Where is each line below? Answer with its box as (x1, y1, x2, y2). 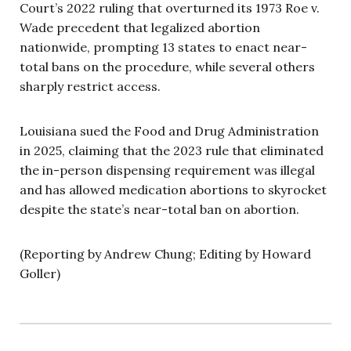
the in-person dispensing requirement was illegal (20, 162, 315, 179)
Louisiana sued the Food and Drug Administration (20, 123, 319, 139)
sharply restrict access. (20, 78, 161, 95)
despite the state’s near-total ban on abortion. (20, 201, 299, 218)
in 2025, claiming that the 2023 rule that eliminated (20, 143, 324, 159)
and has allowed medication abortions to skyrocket (20, 182, 327, 198)
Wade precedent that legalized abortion (20, 20, 260, 36)
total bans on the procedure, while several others (20, 59, 315, 75)
